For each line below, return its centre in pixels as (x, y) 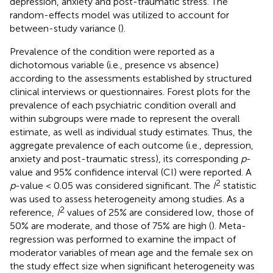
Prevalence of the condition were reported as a (112, 51)
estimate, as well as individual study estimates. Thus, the (131, 132)
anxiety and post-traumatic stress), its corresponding (125, 158)
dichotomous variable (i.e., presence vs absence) (114, 65)
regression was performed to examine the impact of (123, 239)
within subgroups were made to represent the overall (125, 118)
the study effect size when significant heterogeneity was (132, 266)
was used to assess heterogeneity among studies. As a (127, 199)
